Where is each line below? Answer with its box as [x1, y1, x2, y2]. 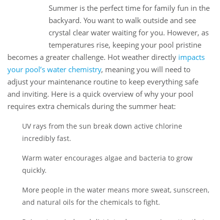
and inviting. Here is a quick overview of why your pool [7, 89, 193, 99]
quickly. [22, 165, 47, 175]
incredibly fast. [22, 134, 71, 143]
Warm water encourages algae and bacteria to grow [22, 153, 192, 163]
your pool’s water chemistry [7, 64, 101, 75]
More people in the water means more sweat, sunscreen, [22, 185, 209, 195]
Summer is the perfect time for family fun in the [49, 3, 210, 13]
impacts [178, 52, 205, 62]
